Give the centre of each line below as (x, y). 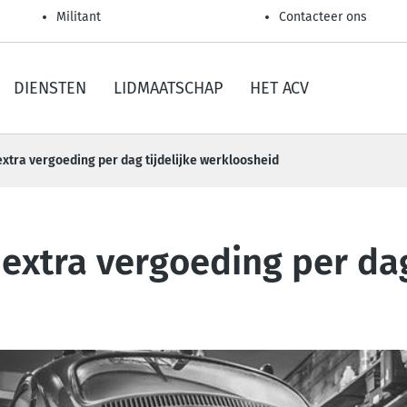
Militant (79, 17)
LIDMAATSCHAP (168, 88)
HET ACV (279, 88)
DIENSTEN (50, 88)
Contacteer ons (323, 17)
